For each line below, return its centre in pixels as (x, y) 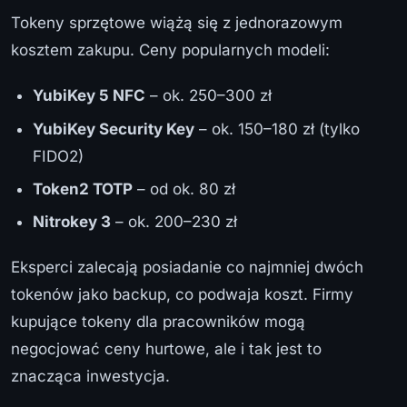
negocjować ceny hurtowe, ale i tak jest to (166, 349)
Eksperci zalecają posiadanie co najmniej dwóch (187, 268)
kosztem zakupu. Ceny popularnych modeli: (170, 50)
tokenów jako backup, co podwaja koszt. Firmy (182, 295)
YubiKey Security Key (114, 129)
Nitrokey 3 (72, 222)
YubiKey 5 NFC (89, 96)
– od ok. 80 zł (184, 189)
